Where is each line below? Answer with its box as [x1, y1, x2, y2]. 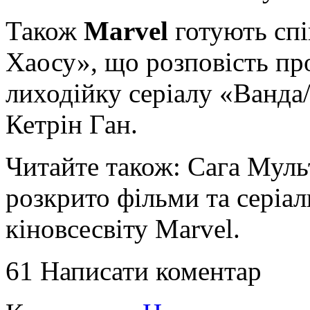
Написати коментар [40, 255, 262, 286]
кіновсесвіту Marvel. [6, 213, 240, 244]
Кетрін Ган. [6, 109, 138, 139]
